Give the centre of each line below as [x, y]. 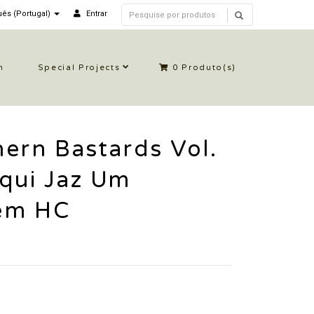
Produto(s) [207, 68]
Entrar [97, 14]
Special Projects [79, 68]
